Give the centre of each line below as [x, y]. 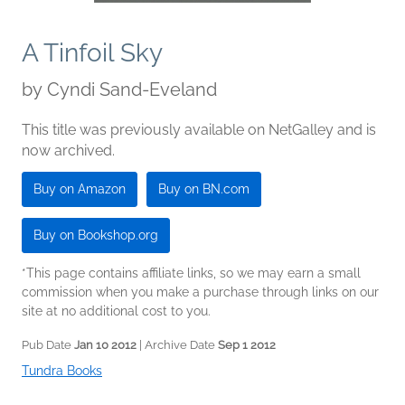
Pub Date [48, 345]
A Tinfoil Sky [92, 53]
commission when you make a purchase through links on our [200, 292]
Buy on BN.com [204, 189]
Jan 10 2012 [105, 345]
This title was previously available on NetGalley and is [199, 130]
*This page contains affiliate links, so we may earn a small [191, 273]
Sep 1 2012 [247, 345]
